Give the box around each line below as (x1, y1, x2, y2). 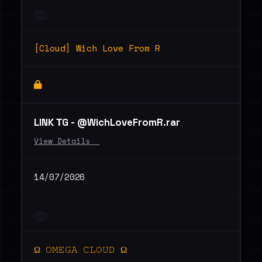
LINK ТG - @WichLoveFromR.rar (34, 116, 180, 129)
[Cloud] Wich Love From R (34, 42, 160, 54)
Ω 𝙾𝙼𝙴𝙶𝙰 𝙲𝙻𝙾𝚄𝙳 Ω (34, 243, 127, 256)
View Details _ (34, 136, 99, 147)
